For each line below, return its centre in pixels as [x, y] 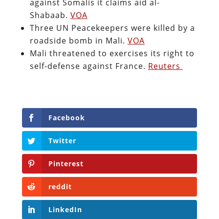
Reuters [165, 66]
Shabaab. [50, 15]
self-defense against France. [89, 66]
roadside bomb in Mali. [78, 40]
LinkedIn [65, 210]
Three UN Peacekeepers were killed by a [112, 28]
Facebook [66, 117]
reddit [60, 187]
